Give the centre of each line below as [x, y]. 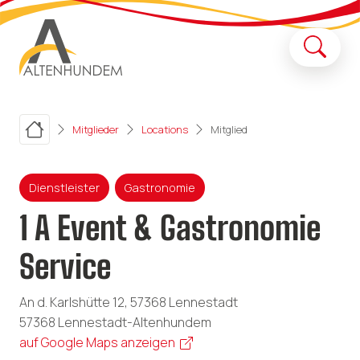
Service [65, 267]
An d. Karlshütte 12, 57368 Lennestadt [129, 303]
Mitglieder [96, 129]
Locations [165, 129]
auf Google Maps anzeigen [97, 343]
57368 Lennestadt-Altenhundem [115, 323]
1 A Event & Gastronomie [170, 229]
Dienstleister [64, 187]
